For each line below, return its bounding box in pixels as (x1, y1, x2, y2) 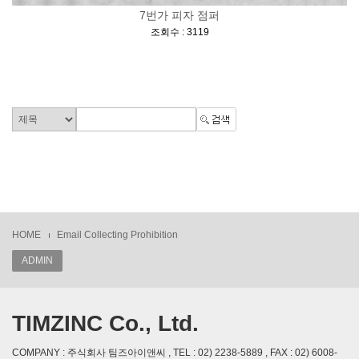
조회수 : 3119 (150, 26, 209, 38)
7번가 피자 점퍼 (139, 9, 220, 22)
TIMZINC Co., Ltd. (12, 311, 199, 337)
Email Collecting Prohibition (57, 229, 178, 241)
